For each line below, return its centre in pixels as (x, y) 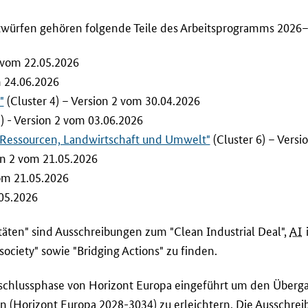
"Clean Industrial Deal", (230, 230)
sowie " (58, 250)
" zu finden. (188, 250)
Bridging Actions (118, 250)
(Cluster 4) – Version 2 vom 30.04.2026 (102, 100)
